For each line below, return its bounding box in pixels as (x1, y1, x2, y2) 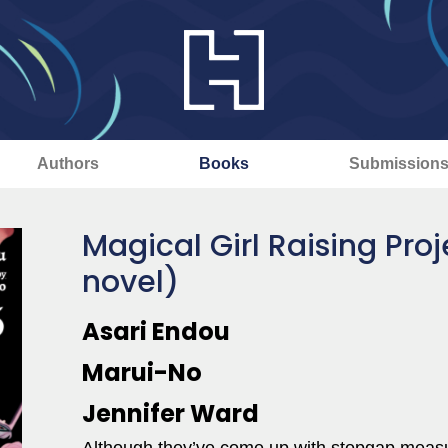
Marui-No (82, 356, 202, 389)
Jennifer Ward (82, 397, 259, 430)
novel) (82, 261, 179, 303)
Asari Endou (82, 315, 230, 348)
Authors (36, 155, 99, 172)
